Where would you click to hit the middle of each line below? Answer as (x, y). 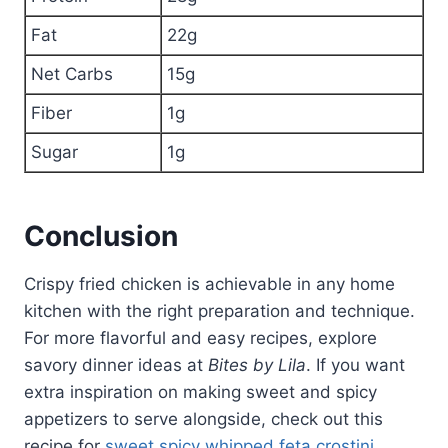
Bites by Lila (257, 365)
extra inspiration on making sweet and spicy (200, 392)
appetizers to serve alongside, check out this (203, 419)
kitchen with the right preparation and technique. (219, 311)
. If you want (355, 365)
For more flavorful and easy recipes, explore (200, 338)
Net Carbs (72, 74)
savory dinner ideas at (116, 365)
